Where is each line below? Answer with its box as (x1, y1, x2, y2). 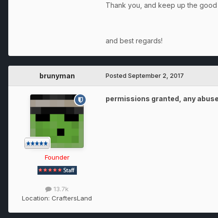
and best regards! (106, 36, 163, 45)
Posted (106, 72, 128, 80)
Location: (22, 194, 52, 202)
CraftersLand (52, 194, 92, 202)
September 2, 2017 (128, 72, 184, 80)
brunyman (39, 72, 75, 80)
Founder (44, 153, 70, 162)
